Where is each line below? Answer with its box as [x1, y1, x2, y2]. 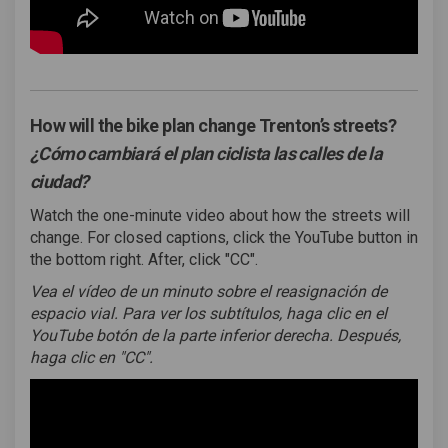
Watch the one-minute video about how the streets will [30, 206, 410, 226]
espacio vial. [30, 304, 122, 324]
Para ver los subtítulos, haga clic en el [122, 304, 387, 324]
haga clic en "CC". [30, 348, 153, 368]
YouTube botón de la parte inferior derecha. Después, [30, 326, 401, 346]
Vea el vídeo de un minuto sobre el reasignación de [30, 282, 387, 302]
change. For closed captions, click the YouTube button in [30, 228, 418, 248]
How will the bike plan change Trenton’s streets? [30, 115, 397, 137]
